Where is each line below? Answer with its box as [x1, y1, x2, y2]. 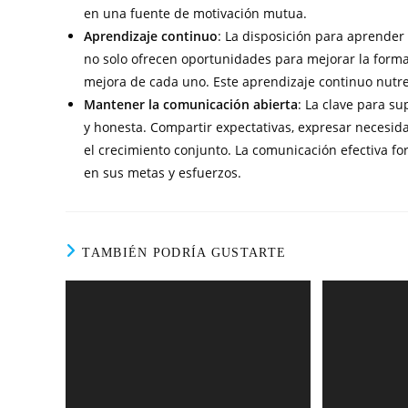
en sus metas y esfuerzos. [84, 164, 241, 181]
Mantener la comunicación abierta [84, 96, 298, 113]
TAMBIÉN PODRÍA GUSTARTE [82, 246, 287, 260]
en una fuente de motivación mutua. [84, 5, 307, 22]
